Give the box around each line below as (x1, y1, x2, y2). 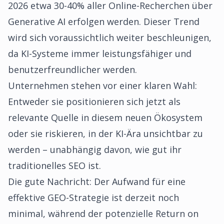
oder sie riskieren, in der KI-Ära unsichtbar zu (8, 127, 203, 139)
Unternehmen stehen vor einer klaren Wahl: (8, 79, 197, 91)
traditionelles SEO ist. (8, 159, 101, 171)
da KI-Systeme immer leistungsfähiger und (8, 47, 191, 59)
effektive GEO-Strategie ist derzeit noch (8, 191, 179, 203)
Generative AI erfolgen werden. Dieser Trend (8, 15, 199, 27)
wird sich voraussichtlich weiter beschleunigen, (8, 31, 211, 43)
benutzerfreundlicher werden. (8, 63, 137, 75)
